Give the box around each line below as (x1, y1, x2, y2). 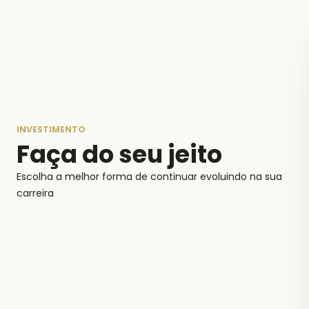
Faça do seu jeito (17, 137, 222, 171)
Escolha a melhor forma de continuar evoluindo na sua (17, 170, 282, 183)
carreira (17, 186, 54, 200)
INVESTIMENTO (17, 123, 86, 135)
